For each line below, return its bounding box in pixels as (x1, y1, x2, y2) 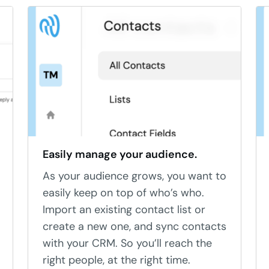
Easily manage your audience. (43, 147, 197, 162)
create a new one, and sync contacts (43, 219, 226, 234)
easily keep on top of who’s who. (43, 186, 204, 200)
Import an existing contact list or (43, 202, 205, 217)
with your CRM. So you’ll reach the (43, 236, 212, 250)
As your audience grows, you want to (43, 169, 226, 183)
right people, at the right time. (43, 253, 190, 267)
